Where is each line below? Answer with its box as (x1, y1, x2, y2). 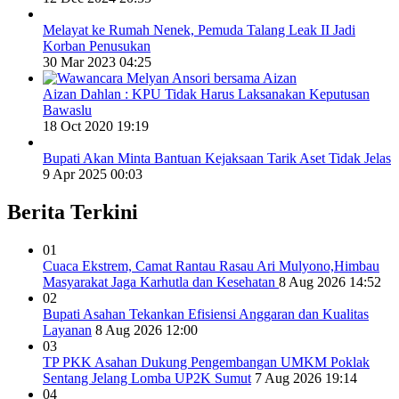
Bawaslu (43, 102, 92, 118)
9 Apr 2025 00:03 (43, 167, 142, 183)
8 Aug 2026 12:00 (95, 322, 198, 338)
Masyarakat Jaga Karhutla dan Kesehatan (43, 273, 279, 289)
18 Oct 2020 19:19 (43, 118, 149, 134)
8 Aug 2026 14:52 (279, 273, 381, 289)
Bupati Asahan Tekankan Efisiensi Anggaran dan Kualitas (43, 305, 369, 322)
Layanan (43, 322, 92, 338)
